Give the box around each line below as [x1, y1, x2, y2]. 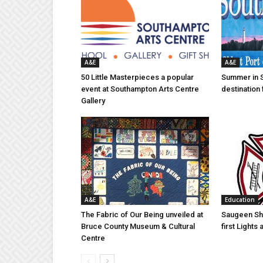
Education [225, 195, 255, 204]
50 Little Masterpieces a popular [81, 73, 194, 82]
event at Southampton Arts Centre [81, 85, 199, 94]
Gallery [81, 96, 105, 106]
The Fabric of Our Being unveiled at [81, 210, 203, 220]
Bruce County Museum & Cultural [81, 222, 195, 231]
